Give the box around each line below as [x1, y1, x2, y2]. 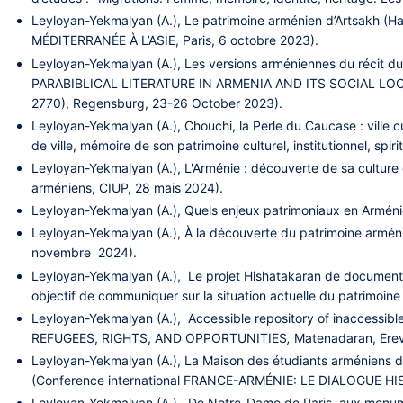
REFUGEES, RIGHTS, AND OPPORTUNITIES [31, 329, 288, 345]
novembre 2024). [31, 245, 138, 261]
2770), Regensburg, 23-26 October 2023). [31, 94, 283, 111]
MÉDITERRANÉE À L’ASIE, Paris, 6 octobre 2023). [31, 32, 319, 49]
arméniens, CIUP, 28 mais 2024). [31, 179, 224, 195]
